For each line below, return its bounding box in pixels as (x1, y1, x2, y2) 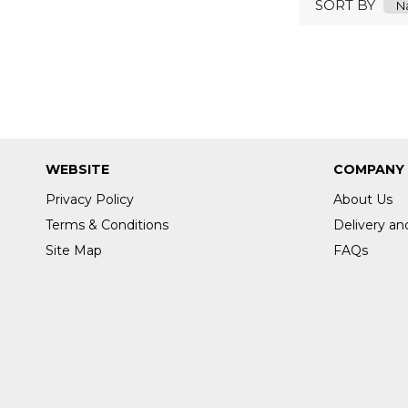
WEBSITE (46, 161, 109, 178)
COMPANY (333, 161, 404, 178)
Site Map (46, 242, 102, 260)
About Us (333, 191, 393, 209)
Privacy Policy (46, 191, 134, 209)
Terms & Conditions (46, 217, 168, 234)
